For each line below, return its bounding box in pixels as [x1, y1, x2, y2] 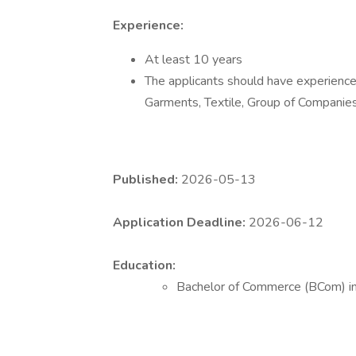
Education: [113, 257, 176, 274]
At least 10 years [145, 51, 242, 68]
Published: [113, 171, 181, 188]
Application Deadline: [113, 214, 249, 231]
